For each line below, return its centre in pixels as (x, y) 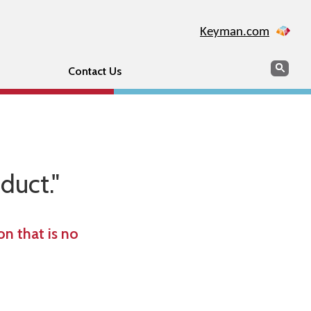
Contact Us (94, 71)
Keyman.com (235, 32)
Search (286, 66)
